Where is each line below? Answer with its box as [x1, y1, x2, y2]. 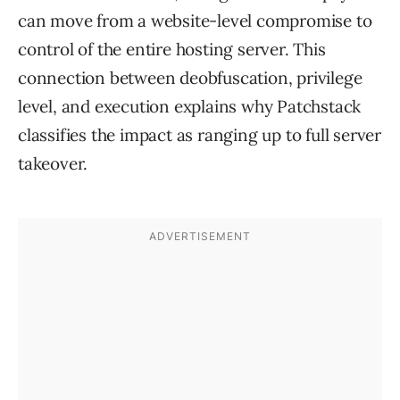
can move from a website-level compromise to [18, 10, 372, 32]
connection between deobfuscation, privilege [18, 67, 362, 89]
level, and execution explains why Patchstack [18, 96, 362, 118]
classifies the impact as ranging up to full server [18, 124, 381, 146]
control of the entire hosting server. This [18, 38, 326, 61]
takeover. [18, 153, 88, 175]
